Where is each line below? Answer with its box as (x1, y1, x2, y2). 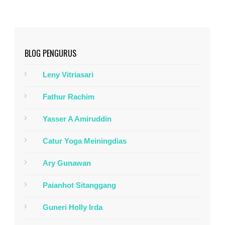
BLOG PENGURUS (25, 47, 76, 60)
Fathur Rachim (43, 92, 94, 101)
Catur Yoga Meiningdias (43, 137, 127, 146)
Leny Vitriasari (43, 70, 93, 79)
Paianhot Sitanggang (43, 181, 116, 190)
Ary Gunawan (43, 159, 91, 168)
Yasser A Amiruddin (43, 115, 111, 124)
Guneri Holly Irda (43, 203, 102, 212)
